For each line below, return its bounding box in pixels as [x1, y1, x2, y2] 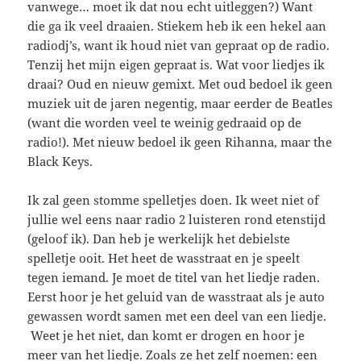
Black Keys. [27, 152, 93, 169]
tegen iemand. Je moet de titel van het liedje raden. [27, 268, 321, 285]
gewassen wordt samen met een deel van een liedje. [27, 307, 327, 324]
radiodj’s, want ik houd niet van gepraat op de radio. [27, 36, 330, 53]
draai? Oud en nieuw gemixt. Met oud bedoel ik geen [27, 75, 334, 92]
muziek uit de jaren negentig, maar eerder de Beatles [27, 94, 334, 111]
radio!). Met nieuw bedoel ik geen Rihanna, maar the [27, 133, 333, 150]
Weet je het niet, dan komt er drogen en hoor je [27, 326, 305, 343]
